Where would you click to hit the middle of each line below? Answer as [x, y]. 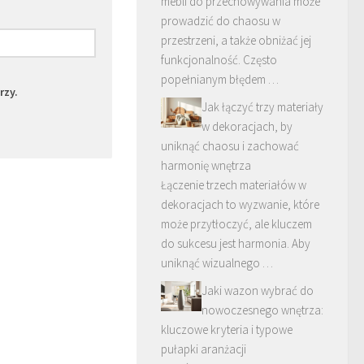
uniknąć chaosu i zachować [230, 145]
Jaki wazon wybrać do [258, 290]
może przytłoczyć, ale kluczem [236, 223]
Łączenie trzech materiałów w [234, 184]
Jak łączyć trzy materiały [262, 106]
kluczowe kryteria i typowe [227, 329]
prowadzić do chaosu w [221, 20]
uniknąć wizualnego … [217, 262]
